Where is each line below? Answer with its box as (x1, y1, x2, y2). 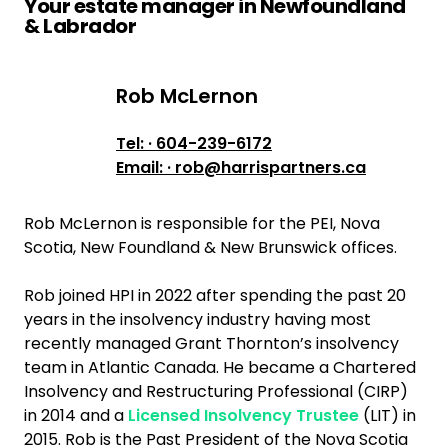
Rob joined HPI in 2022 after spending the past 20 (24, 284, 406, 307)
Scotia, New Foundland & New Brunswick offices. (24, 236, 397, 259)
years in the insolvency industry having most (24, 308, 371, 331)
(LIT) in (359, 404, 416, 427)
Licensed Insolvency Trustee (128, 404, 359, 427)
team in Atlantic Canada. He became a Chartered (24, 356, 416, 379)
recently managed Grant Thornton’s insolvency (24, 332, 399, 355)
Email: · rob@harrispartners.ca (116, 156, 366, 179)
